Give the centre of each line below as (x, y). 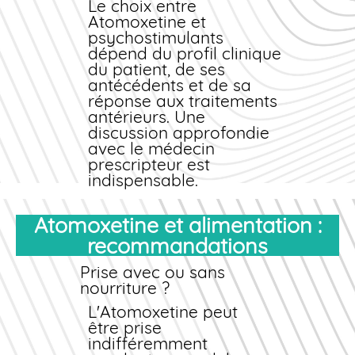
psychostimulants (156, 38)
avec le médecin (152, 149)
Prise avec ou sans (153, 272)
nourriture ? (125, 288)
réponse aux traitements (183, 101)
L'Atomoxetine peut (163, 312)
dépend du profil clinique (185, 53)
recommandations (177, 246)
